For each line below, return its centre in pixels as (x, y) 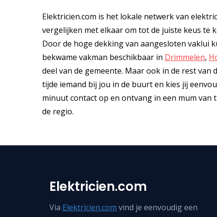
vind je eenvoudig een (157, 208)
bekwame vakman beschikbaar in (103, 57)
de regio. (58, 112)
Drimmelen (185, 57)
